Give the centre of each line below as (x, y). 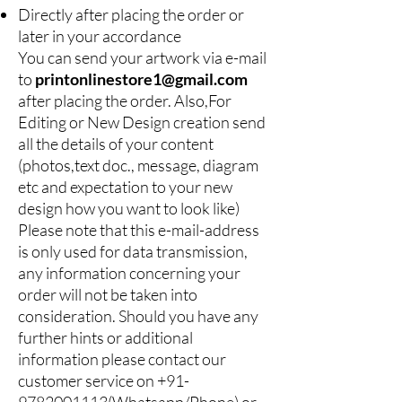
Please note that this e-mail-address (139, 229)
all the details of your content (116, 143)
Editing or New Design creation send (142, 122)
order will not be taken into (108, 294)
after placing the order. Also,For (125, 100)
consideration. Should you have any (138, 315)
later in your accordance (100, 35)
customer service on (87, 380)
